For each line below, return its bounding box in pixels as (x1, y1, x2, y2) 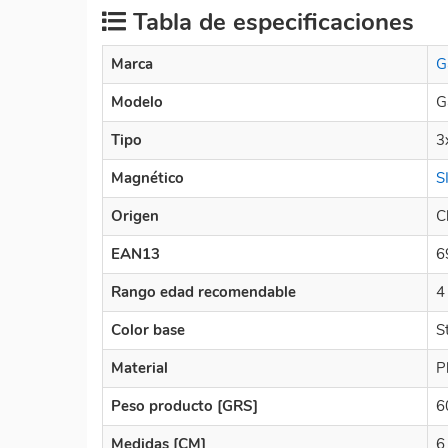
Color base (111, 319, 185, 340)
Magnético (111, 167, 184, 188)
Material (111, 357, 168, 378)
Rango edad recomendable (111, 281, 296, 302)
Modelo (111, 91, 163, 112)
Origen (111, 205, 159, 226)
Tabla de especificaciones (126, 5, 414, 38)
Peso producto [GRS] (111, 395, 258, 416)
